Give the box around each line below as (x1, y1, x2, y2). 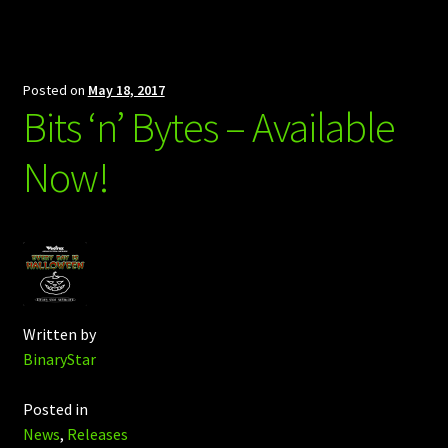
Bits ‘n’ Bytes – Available (22, 100, 395, 153)
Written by (22, 323, 96, 344)
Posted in (22, 399, 88, 420)
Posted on (22, 80, 88, 99)
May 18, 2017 (87, 80, 165, 99)
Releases (66, 424, 128, 445)
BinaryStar (22, 348, 96, 369)
